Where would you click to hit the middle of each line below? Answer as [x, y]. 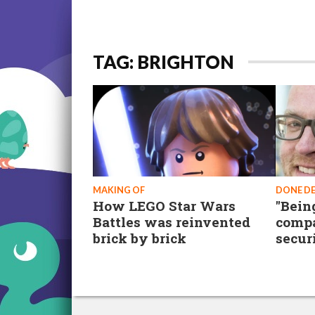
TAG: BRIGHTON [163, 62]
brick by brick [140, 238]
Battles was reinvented [172, 222]
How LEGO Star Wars [164, 206]
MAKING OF [119, 190]
